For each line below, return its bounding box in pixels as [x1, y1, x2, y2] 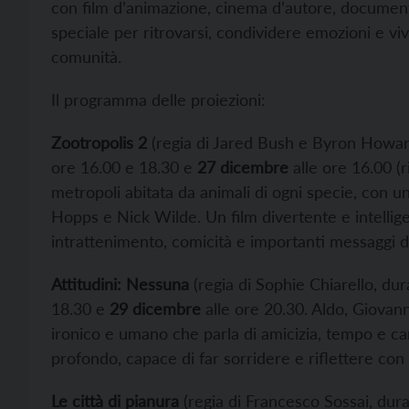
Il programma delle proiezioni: [51, 89, 266, 110]
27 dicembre [193, 157, 288, 177]
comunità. [51, 47, 121, 67]
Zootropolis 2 [51, 132, 147, 152]
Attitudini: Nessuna [51, 274, 189, 294]
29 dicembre [110, 299, 201, 319]
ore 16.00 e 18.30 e [51, 157, 193, 177]
